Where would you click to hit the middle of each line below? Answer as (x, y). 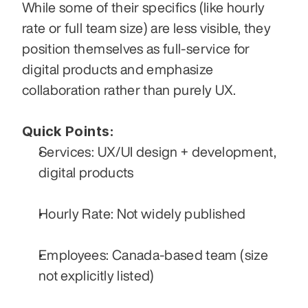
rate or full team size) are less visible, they (147, 28)
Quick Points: (68, 132)
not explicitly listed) (97, 276)
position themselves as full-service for (136, 49)
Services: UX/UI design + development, (157, 152)
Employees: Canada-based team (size (153, 255)
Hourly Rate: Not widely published (142, 214)
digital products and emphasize (118, 69)
